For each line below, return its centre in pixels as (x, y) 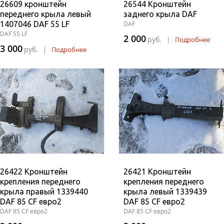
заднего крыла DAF (160, 14)
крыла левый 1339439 (165, 191)
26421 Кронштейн (157, 171)
